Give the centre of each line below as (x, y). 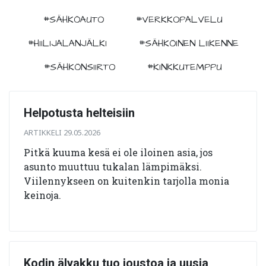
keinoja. (42, 195)
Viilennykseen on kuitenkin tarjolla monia (126, 180)
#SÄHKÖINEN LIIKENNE (189, 43)
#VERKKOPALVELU (179, 19)
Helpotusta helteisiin (79, 113)
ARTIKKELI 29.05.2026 (62, 132)
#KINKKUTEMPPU (185, 67)
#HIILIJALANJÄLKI (67, 43)
